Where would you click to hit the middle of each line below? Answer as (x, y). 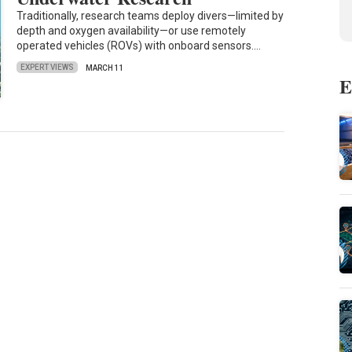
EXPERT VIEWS (48, 68)
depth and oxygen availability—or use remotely (132, 30)
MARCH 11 (105, 68)
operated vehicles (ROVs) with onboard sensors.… (139, 45)
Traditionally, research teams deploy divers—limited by (150, 15)
